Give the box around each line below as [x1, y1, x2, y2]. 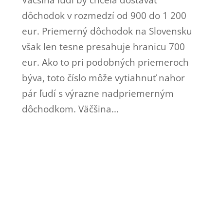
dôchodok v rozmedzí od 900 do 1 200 [21, 9, 186, 22]
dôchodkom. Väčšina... [21, 102, 119, 115]
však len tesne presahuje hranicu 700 [21, 40, 185, 53]
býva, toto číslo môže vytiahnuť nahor [21, 71, 185, 84]
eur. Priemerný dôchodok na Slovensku [21, 24, 192, 37]
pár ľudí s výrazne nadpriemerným [21, 87, 174, 100]
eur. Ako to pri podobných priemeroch [21, 55, 189, 69]
